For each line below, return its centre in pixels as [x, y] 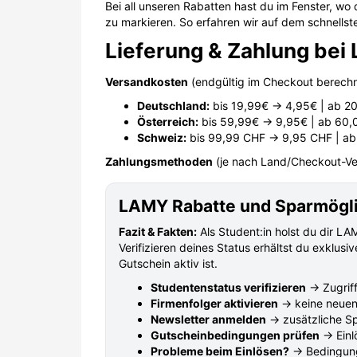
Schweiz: [162, 137]
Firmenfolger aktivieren [214, 303]
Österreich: [168, 121]
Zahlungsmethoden [159, 161]
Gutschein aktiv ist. [168, 263]
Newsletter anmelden [208, 319]
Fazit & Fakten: [158, 231]
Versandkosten [147, 81]
